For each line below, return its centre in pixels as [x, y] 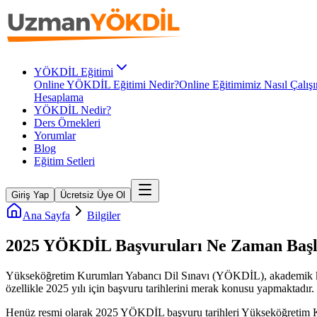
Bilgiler [104, 215]
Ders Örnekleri [67, 123]
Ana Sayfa [46, 215]
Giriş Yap [30, 195]
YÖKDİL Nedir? [73, 110]
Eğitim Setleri [64, 161]
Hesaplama [59, 97]
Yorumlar [55, 136]
